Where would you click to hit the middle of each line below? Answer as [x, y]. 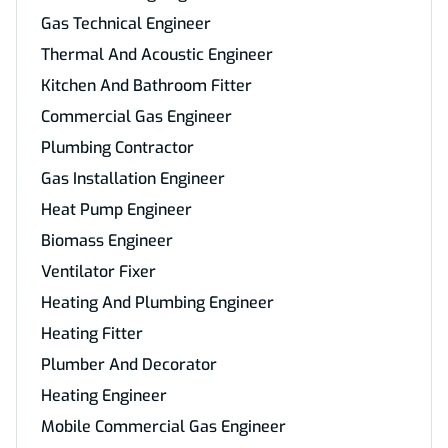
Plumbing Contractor [117, 147]
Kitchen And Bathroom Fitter [146, 85]
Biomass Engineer [107, 240]
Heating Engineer [104, 395]
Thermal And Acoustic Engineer [157, 54]
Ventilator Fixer [98, 271]
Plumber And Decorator [129, 364]
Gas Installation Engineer [133, 178]
